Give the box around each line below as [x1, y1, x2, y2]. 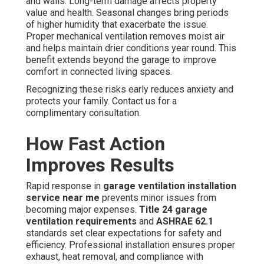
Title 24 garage [139, 203, 207, 215]
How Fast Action [26, 132, 165, 155]
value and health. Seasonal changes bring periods [26, 6, 229, 18]
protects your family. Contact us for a [26, 95, 177, 107]
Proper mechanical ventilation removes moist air [26, 30, 225, 42]
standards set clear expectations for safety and [26, 227, 222, 239]
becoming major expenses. [26, 203, 139, 215]
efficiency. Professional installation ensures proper [26, 239, 235, 250]
